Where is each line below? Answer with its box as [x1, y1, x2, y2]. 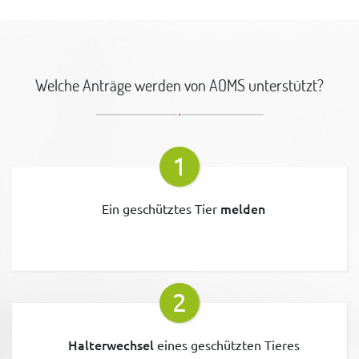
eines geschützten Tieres [153, 336, 300, 353]
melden [220, 199, 265, 217]
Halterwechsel [67, 335, 154, 353]
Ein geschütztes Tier [102, 200, 220, 216]
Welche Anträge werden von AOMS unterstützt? [35, 74, 324, 95]
